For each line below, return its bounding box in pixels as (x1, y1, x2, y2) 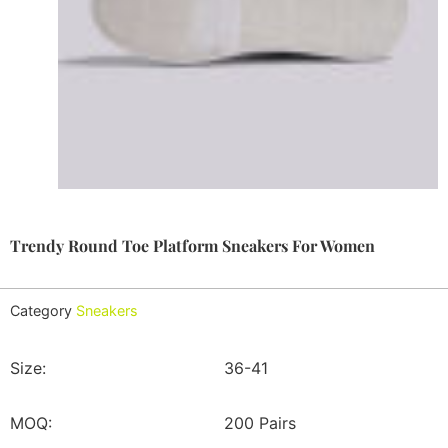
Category (10, 301, 72, 319)
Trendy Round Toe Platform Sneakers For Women (10, 235, 375, 257)
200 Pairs (224, 413, 296, 434)
